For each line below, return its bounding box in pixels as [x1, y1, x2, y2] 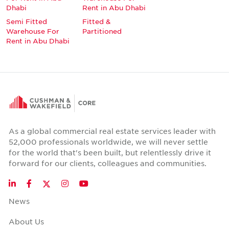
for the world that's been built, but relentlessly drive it [9, 147, 211, 157]
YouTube [88, 178, 118, 187]
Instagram [68, 178, 100, 187]
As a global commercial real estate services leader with [9, 126, 216, 135]
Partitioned [82, 26, 122, 35]
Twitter [53, 177, 83, 188]
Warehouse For [6, 26, 59, 35]
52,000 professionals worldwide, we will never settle [9, 136, 208, 146]
